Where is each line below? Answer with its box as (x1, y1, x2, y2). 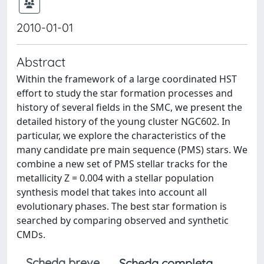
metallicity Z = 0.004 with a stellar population (16, 171, 214, 184)
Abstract (16, 54, 65, 70)
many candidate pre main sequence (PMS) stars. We (16, 143, 247, 156)
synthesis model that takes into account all (16, 186, 207, 199)
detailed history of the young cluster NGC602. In (16, 115, 230, 128)
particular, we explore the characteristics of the (16, 129, 226, 142)
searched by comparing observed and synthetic (16, 214, 229, 227)
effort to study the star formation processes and (16, 87, 233, 100)
